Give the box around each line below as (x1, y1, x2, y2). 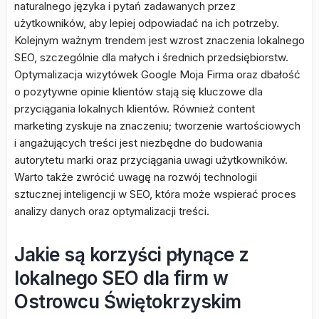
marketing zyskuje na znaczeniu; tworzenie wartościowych (14, 119, 300, 132)
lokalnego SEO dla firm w (14, 267, 228, 289)
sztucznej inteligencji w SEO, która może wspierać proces (14, 187, 296, 201)
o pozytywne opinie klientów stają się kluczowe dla (14, 85, 263, 98)
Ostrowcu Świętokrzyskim (14, 291, 241, 313)
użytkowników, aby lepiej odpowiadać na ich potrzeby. (14, 16, 279, 30)
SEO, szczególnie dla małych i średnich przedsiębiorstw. (14, 51, 288, 64)
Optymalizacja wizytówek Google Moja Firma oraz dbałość (14, 68, 300, 81)
